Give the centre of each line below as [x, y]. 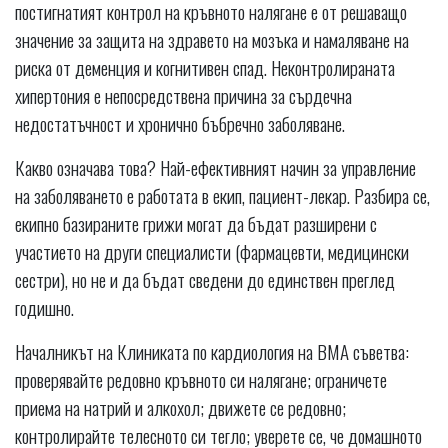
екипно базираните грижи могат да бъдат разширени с [196, 223]
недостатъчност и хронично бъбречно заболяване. [180, 123]
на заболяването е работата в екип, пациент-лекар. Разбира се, [222, 195]
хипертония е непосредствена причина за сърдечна [183, 95]
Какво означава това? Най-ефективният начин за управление [215, 167]
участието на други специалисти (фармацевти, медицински [212, 251]
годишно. [44, 307]
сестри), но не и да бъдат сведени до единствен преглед [205, 279]
